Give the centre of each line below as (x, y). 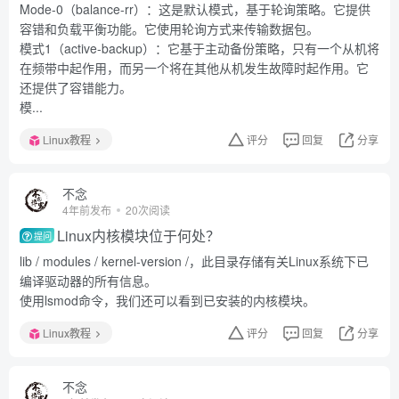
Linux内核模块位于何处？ (139, 236)
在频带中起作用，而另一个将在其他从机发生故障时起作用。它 (194, 68)
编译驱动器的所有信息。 (88, 281)
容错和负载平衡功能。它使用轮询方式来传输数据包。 (169, 28)
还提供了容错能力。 (76, 87)
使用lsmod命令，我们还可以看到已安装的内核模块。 (167, 300)
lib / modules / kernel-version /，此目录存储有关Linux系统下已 (194, 261)
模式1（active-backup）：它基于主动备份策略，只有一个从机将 (199, 48)
